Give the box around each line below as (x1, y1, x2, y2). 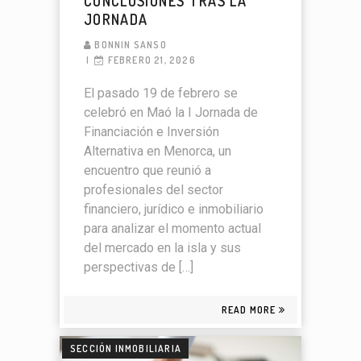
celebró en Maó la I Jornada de (84, 105, 258, 121)
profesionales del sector (84, 182, 223, 198)
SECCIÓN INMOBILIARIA (70, 342, 181, 355)
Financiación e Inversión (84, 124, 219, 140)
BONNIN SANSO (94, 39, 167, 52)
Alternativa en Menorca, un (84, 143, 231, 160)
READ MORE (221, 304, 276, 317)
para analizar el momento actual (84, 221, 261, 237)
